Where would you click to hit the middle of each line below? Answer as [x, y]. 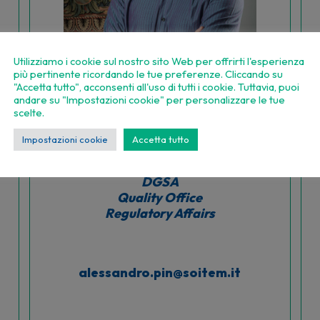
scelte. [29, 112]
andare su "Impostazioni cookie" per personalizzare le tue [149, 100]
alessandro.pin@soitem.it [160, 272]
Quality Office [160, 197]
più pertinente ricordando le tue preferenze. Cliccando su [148, 74]
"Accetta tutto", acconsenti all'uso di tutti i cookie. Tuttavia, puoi [156, 87]
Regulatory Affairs [160, 213]
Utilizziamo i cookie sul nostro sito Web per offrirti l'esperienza [159, 61]
